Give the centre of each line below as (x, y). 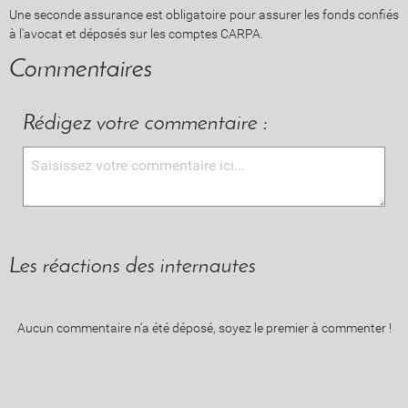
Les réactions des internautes (133, 266)
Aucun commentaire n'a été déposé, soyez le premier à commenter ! (204, 327)
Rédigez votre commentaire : (145, 123)
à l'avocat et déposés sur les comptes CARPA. (136, 33)
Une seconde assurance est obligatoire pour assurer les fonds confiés (204, 14)
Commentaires (81, 70)
